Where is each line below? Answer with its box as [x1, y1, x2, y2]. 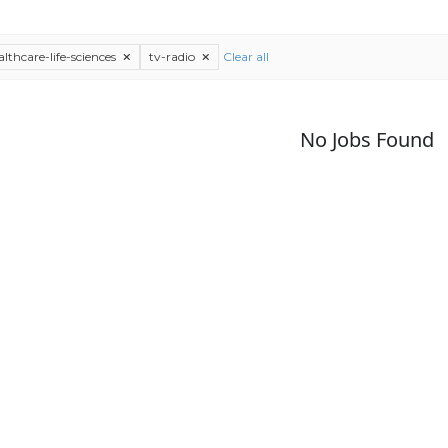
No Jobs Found [299, 126, 434, 153]
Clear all [223, 49, 269, 64]
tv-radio [149, 49, 198, 64]
